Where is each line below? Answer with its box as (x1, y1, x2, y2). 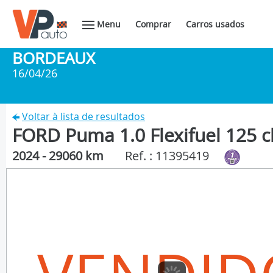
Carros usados (186, 18, 244, 30)
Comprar (135, 18, 171, 30)
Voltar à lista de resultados (22, 110, 145, 123)
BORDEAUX (12, 48, 95, 69)
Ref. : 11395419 (125, 147, 209, 164)
